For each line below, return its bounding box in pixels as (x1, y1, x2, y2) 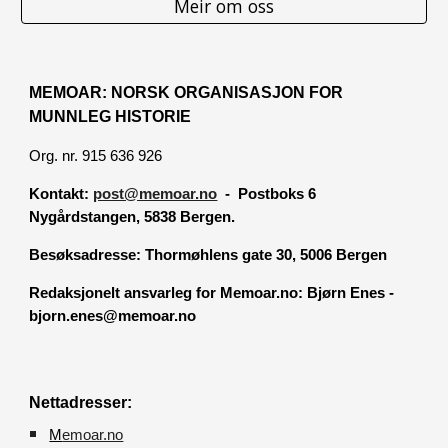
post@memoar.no (93, 186, 218, 202)
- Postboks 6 (217, 186, 317, 202)
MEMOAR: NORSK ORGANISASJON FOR (29, 84, 344, 101)
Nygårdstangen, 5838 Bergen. (29, 209, 240, 225)
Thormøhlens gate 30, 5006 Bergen (145, 247, 388, 263)
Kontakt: (29, 186, 94, 202)
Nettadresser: (29, 394, 133, 411)
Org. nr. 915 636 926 (29, 148, 163, 164)
